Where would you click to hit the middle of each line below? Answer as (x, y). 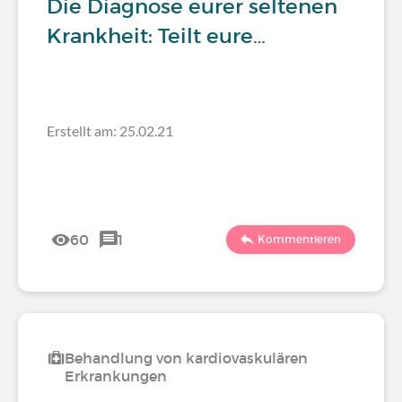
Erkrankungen (116, 376)
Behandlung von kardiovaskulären (186, 358)
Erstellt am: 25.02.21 (110, 131)
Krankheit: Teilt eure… (156, 36)
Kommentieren (299, 239)
